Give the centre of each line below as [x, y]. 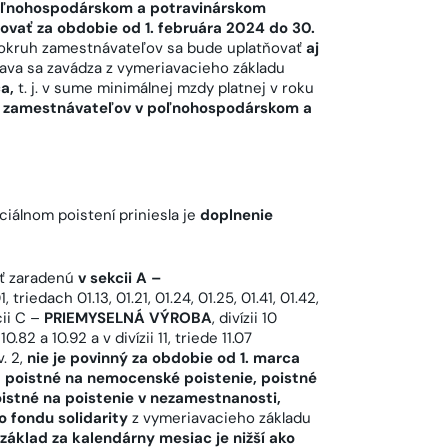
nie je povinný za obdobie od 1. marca [163, 357]
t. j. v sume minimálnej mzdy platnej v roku [164, 87]
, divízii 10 [244, 317]
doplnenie [236, 215]
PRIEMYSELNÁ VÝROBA [128, 317]
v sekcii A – [119, 277]
